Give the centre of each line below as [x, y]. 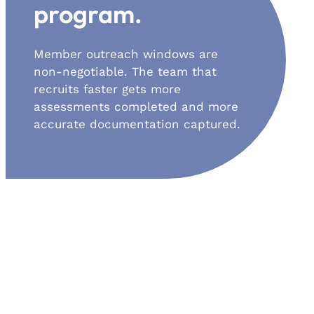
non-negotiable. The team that [125, 72]
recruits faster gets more [107, 89]
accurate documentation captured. [137, 124]
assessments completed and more [136, 107]
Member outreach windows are [126, 54]
